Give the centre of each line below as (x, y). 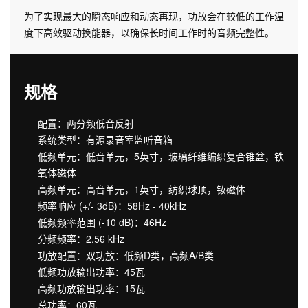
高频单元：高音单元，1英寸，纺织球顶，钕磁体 (142, 189)
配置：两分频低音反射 (86, 123)
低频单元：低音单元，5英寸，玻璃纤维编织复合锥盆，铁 (161, 156)
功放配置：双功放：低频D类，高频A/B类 (126, 255)
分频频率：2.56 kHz (81, 238)
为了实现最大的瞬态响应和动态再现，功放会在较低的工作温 (154, 15)
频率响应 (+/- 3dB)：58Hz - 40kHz (112, 205)
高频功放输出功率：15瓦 (91, 288)
